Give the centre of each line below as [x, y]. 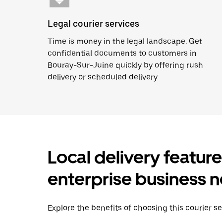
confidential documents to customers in [122, 53]
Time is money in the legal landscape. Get [125, 41]
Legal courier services [93, 24]
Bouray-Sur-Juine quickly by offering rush [125, 65]
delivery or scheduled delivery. [103, 77]
